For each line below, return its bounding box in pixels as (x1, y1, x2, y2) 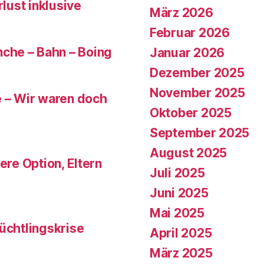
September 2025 (150, 125, 250, 140)
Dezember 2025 (150, 65, 245, 80)
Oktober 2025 (150, 105, 232, 120)
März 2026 (150, 5, 213, 20)
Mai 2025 (150, 205, 204, 220)
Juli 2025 (150, 165, 205, 180)
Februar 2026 (150, 25, 230, 40)
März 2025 (150, 245, 213, 260)
